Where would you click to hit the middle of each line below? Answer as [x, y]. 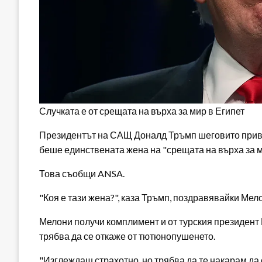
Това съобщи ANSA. [82, 173]
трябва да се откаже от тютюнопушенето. [127, 236]
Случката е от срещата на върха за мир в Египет [142, 111]
